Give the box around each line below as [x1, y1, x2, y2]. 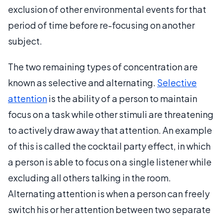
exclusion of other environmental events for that [8, 3, 206, 15]
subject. [8, 35, 42, 47]
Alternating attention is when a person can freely [8, 187, 210, 199]
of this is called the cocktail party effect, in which [8, 140, 211, 152]
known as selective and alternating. [8, 76, 157, 88]
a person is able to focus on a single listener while [8, 156, 212, 167]
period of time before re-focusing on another [8, 19, 195, 31]
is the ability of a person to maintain [47, 92, 197, 104]
